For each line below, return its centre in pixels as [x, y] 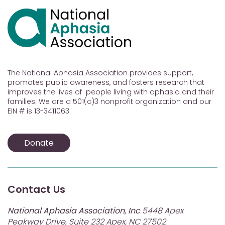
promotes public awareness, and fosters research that [106, 82]
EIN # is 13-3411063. [39, 111]
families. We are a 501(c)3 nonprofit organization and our [109, 101]
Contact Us [36, 189]
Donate [39, 143]
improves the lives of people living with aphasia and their [111, 92]
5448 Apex [162, 211]
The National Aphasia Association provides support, [100, 73]
